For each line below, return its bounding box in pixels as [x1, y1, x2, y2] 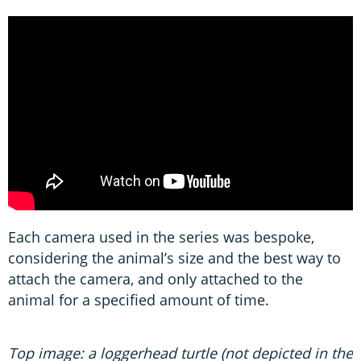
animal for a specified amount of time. [8, 289, 269, 309]
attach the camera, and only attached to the [8, 268, 303, 288]
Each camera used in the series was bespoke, [8, 226, 314, 247]
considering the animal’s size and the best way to [8, 247, 341, 268]
